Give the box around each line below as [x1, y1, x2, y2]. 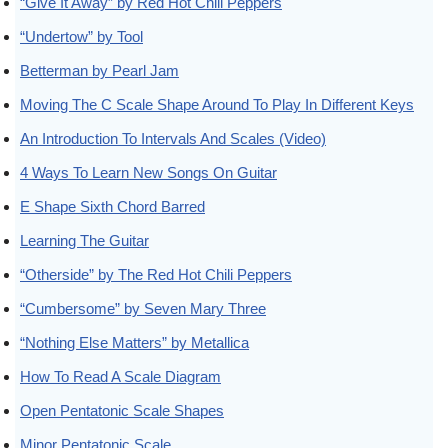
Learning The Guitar [20, 231, 149, 249]
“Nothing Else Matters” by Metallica [20, 333, 249, 351]
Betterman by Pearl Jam [20, 61, 179, 79]
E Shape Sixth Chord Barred [20, 197, 205, 215]
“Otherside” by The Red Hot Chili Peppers [20, 265, 292, 283]
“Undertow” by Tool [20, 27, 143, 45]
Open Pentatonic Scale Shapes [20, 401, 224, 419]
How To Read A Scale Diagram [20, 367, 221, 385]
